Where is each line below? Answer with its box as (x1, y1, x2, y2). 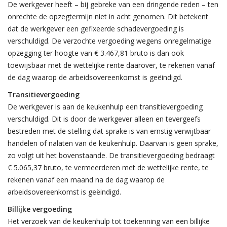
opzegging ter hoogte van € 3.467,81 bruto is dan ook (8, 48, 184, 58)
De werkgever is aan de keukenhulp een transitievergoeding (8, 102, 203, 111)
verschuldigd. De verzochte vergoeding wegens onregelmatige (8, 36, 211, 46)
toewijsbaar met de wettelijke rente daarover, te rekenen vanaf (8, 60, 215, 70)
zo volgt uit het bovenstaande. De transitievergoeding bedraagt (8, 150, 215, 160)
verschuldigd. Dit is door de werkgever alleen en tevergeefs (8, 114, 201, 124)
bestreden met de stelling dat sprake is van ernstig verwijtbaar (8, 126, 211, 136)
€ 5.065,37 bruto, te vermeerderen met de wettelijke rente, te (8, 163, 209, 172)
